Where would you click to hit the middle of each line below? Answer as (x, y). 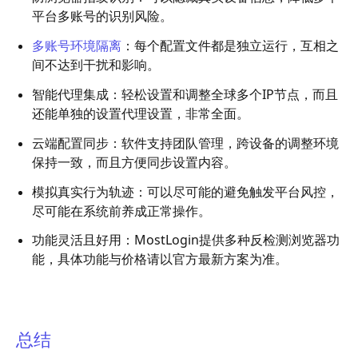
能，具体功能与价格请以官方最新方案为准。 (160, 259)
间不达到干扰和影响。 (96, 65)
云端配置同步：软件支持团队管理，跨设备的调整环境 (185, 143)
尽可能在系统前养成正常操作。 (121, 211)
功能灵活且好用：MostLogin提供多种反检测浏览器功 (186, 240)
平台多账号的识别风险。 (102, 16)
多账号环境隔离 (77, 46)
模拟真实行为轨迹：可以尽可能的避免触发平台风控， (185, 191)
